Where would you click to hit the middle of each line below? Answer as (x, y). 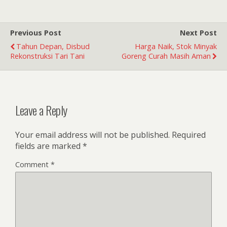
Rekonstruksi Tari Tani (47, 56)
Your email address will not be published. (92, 135)
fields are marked (49, 146)
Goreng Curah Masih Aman (166, 56)
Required (189, 135)
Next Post (198, 33)
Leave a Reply (41, 110)
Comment (33, 165)
